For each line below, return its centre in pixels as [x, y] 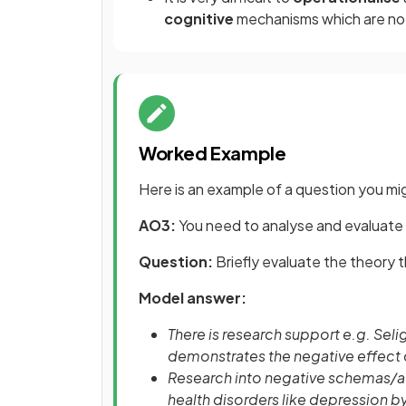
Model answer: [193, 298]
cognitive [199, 19]
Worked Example [213, 153]
